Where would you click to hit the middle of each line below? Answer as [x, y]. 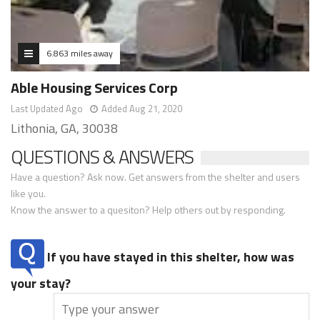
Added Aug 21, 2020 [142, 108]
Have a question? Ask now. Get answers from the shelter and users [155, 176]
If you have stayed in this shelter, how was [169, 256]
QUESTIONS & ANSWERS [102, 156]
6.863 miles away [80, 53]
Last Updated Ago [47, 108]
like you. [28, 193]
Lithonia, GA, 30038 [64, 128]
